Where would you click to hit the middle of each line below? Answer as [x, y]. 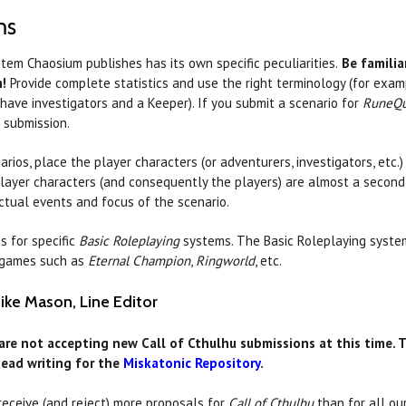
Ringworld [226, 261]
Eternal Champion [140, 261]
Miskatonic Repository [192, 363]
